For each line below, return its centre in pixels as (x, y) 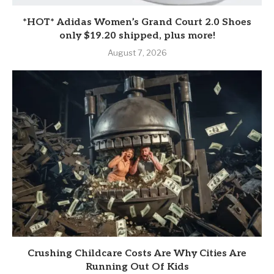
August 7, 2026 (137, 53)
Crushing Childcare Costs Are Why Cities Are (137, 254)
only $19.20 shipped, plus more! (137, 36)
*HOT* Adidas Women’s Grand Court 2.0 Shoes (137, 23)
